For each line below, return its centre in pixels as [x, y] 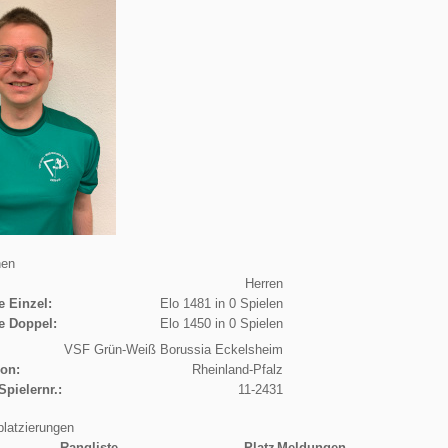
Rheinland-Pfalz [237, 369]
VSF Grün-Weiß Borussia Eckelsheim [173, 349]
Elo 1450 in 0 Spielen [221, 323]
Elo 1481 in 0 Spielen [221, 303]
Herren [263, 283]
